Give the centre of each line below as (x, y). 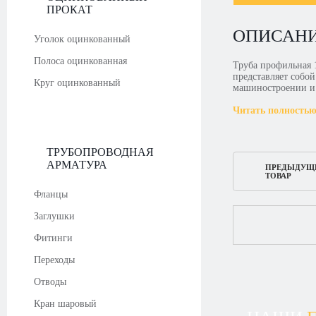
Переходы (54, 260)
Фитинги (53, 238)
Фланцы (51, 194)
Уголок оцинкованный (82, 39)
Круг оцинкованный (77, 83)
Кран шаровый (65, 304)
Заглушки (54, 216)
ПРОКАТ (69, 10)
